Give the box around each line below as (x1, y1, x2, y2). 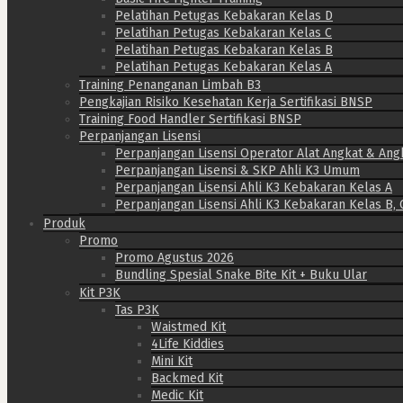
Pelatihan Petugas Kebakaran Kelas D (115, 7, 333, 23)
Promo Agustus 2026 (115, 249, 234, 265)
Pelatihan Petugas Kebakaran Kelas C (115, 24, 332, 40)
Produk (43, 215, 85, 231)
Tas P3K (115, 301, 159, 318)
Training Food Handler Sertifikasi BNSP (79, 111, 301, 127)
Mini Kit (151, 353, 193, 369)
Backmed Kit (151, 370, 223, 386)
